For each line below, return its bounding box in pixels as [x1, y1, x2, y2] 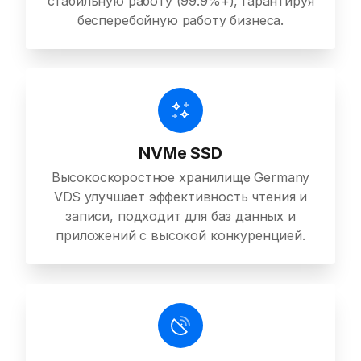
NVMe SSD [139, 143, 222, 164]
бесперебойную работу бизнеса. [77, 12, 284, 29]
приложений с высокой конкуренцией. [56, 227, 305, 244]
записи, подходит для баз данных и [65, 208, 296, 225]
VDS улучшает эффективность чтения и [53, 189, 308, 205]
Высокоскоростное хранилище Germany [51, 169, 310, 186]
